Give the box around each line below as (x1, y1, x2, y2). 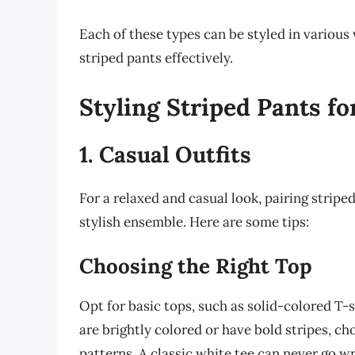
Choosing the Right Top (79, 253, 312, 280)
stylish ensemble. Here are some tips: (79, 212, 309, 231)
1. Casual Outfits (79, 139, 251, 169)
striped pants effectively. (79, 49, 233, 67)
